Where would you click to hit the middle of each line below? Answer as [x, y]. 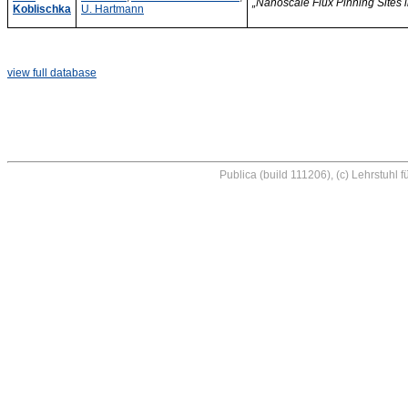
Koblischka [42, 9]
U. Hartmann [112, 9]
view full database [52, 73]
